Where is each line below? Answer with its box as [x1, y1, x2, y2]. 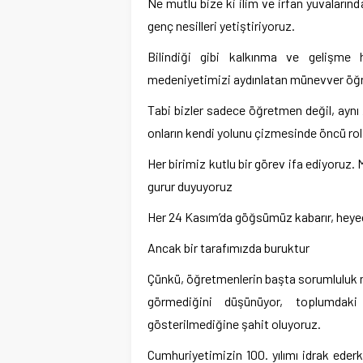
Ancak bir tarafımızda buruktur [147, 240, 310, 256]
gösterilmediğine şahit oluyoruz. [147, 316, 321, 332]
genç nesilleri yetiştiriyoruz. [147, 18, 295, 34]
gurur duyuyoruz [147, 178, 233, 194]
